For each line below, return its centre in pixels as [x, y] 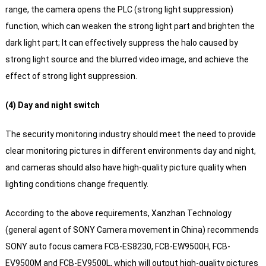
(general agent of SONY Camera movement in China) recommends [132, 230]
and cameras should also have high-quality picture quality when [126, 168]
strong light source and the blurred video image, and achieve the [127, 60]
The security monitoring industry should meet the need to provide [130, 134]
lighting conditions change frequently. [77, 184]
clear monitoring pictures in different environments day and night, [130, 151]
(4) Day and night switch [52, 105]
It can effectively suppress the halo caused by [149, 43]
